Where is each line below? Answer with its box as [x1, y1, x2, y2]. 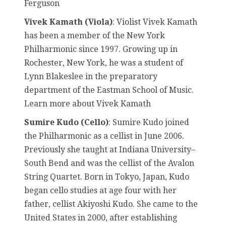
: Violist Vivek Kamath [112, 17, 197, 27]
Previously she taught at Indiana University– [24, 144, 195, 154]
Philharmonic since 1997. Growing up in [24, 44, 178, 54]
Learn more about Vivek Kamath [24, 98, 151, 108]
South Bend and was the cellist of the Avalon [24, 158, 194, 168]
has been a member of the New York [24, 30, 165, 40]
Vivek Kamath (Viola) [24, 17, 112, 27]
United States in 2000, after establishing [24, 212, 177, 222]
